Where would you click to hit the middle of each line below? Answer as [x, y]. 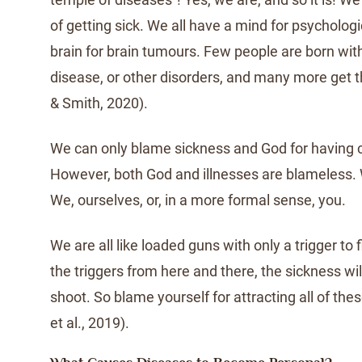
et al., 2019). [90, 323]
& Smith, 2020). [99, 103]
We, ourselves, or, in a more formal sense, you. [198, 200]
